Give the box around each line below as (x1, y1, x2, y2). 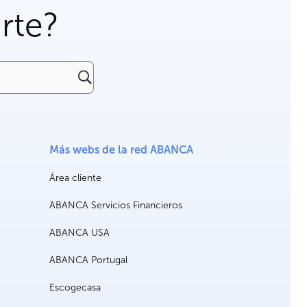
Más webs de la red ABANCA (49, 143, 193, 157)
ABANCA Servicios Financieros (49, 199, 182, 212)
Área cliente (49, 172, 101, 184)
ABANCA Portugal (49, 254, 127, 267)
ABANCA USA (49, 227, 110, 239)
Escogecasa (49, 282, 101, 294)
